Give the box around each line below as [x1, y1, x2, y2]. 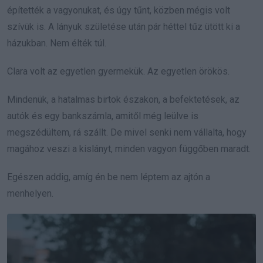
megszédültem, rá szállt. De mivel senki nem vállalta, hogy [7, 126, 247, 138]
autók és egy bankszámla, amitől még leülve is [7, 110, 198, 122]
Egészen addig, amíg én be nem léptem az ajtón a [7, 171, 210, 183]
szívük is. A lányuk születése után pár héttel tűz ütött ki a [7, 21, 240, 32]
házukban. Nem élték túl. [7, 37, 106, 49]
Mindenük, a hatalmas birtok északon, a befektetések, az [7, 93, 240, 105]
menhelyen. [7, 187, 53, 199]
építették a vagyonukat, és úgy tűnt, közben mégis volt [7, 4, 230, 16]
